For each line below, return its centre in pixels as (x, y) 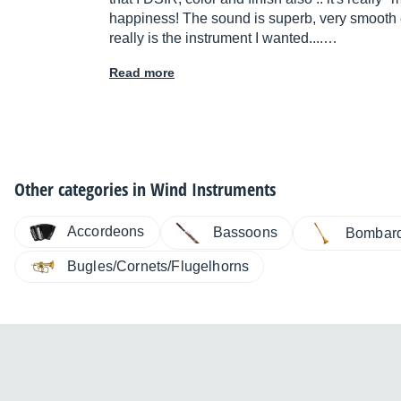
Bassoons (245, 233)
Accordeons (106, 232)
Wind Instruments (213, 190)
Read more (142, 73)
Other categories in (82, 190)
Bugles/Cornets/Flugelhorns (158, 267)
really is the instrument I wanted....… (223, 38)
